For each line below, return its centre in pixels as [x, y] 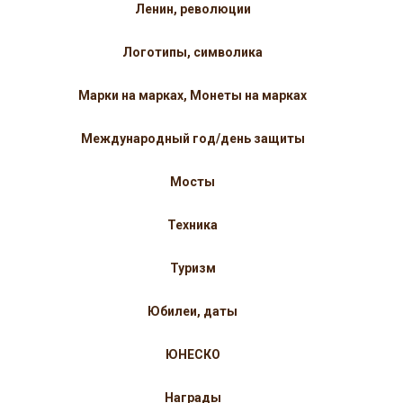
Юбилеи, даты [193, 312]
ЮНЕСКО [193, 355]
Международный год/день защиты [193, 139]
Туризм [193, 269]
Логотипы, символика [193, 53]
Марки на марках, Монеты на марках [193, 96]
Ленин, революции [193, 9]
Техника [193, 225]
